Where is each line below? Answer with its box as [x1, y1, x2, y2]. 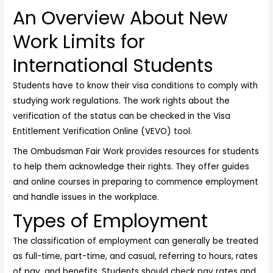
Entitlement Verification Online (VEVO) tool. [13, 126, 193, 137]
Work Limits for [13, 29, 146, 55]
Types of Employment [13, 208, 208, 235]
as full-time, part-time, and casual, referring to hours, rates [13, 250, 258, 263]
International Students [13, 53, 214, 79]
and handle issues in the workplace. [13, 191, 160, 204]
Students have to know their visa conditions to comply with [13, 80, 258, 91]
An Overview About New [13, 5, 229, 31]
